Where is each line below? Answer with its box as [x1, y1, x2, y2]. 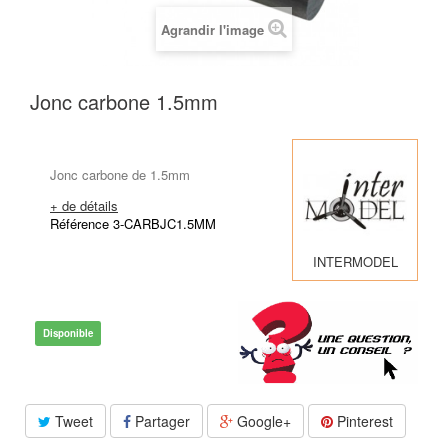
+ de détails [50, 195, 118, 215]
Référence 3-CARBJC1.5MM [50, 213, 216, 233]
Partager [131, 410, 190, 431]
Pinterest [333, 410, 393, 431]
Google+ [233, 410, 291, 431]
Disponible [43, 325, 93, 340]
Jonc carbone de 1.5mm [50, 164, 190, 184]
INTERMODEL [312, 251, 398, 271]
